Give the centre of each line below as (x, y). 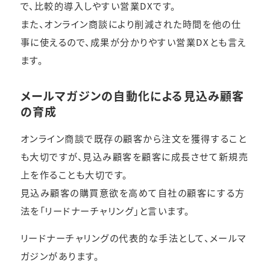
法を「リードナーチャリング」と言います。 (105, 211)
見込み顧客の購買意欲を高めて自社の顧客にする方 (133, 193)
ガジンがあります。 (60, 256)
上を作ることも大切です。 (74, 174)
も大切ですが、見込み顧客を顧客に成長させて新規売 (134, 156)
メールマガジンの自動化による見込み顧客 (132, 96)
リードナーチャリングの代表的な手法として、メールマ (133, 238)
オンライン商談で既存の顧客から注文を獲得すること (133, 138)
